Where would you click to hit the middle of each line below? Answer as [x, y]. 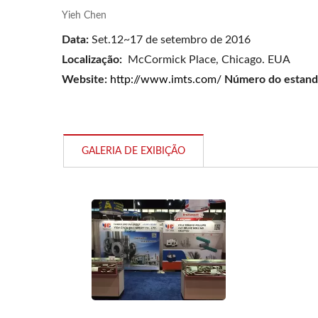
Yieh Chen [84, 16]
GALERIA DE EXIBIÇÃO [133, 151]
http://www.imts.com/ [166, 79]
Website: [86, 79]
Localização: [92, 60]
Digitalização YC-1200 [158, 97]
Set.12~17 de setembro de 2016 [170, 40]
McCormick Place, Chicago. [195, 60]
